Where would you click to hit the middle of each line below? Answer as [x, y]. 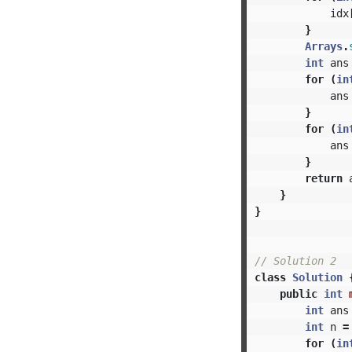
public [298, 293]
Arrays [323, 46]
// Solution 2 [295, 260]
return [323, 178]
